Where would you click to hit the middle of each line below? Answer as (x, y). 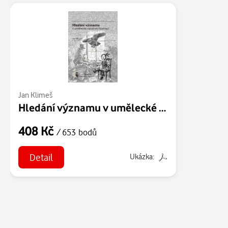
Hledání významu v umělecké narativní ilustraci (162, 107)
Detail (41, 157)
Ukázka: (142, 157)
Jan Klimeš (35, 95)
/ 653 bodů (77, 132)
